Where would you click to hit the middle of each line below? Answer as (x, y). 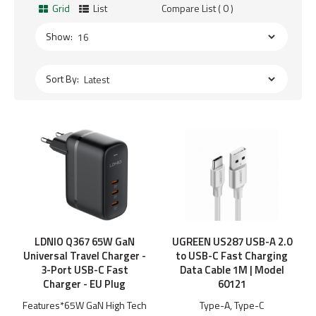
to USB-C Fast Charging (232, 256)
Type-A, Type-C (232, 305)
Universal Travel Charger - (84, 256)
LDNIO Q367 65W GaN (84, 242)
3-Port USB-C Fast (84, 270)
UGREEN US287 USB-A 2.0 (232, 242)
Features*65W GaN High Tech (84, 305)
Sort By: (62, 79)
